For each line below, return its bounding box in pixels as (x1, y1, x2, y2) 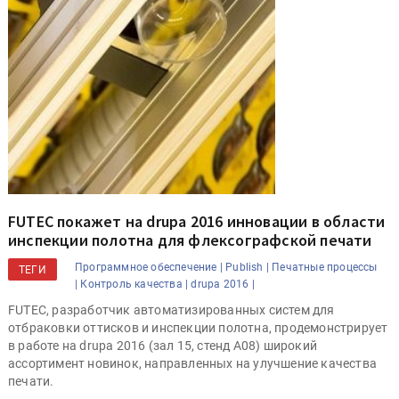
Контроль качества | (80, 278, 189, 291)
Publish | (225, 261, 270, 274)
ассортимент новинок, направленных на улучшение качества (8, 356, 378, 371)
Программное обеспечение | (75, 261, 223, 274)
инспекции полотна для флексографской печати (8, 230, 372, 251)
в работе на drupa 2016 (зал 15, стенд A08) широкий (8, 338, 317, 354)
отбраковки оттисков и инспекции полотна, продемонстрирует (8, 321, 388, 336)
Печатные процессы (272, 261, 378, 274)
